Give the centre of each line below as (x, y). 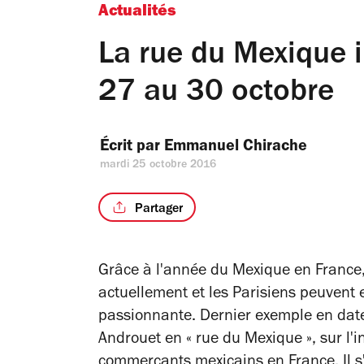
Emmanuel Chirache (236, 148)
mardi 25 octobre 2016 (158, 166)
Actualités (137, 13)
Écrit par (132, 148)
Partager (158, 209)
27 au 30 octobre (216, 95)
